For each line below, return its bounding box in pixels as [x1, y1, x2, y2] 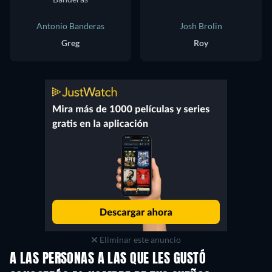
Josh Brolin [180, 21, 222, 32]
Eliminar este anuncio [97, 234, 181, 245]
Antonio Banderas [36, 21, 104, 32]
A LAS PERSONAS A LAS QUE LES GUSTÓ [10, 253, 206, 267]
